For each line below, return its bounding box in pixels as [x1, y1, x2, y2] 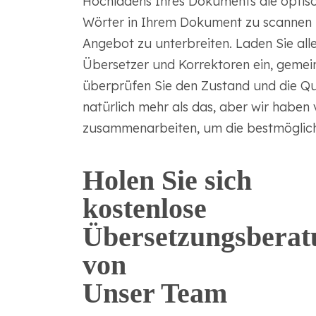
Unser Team [82, 277, 227, 310]
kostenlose [82, 193, 207, 225]
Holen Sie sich [82, 164, 252, 197]
